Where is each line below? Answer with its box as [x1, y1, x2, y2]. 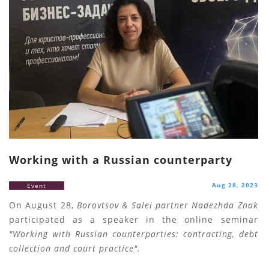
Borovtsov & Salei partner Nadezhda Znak [76, 199, 258, 211]
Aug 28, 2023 [211, 181, 258, 190]
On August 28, [9, 199, 77, 211]
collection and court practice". [9, 243, 141, 255]
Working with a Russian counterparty [9, 153, 232, 168]
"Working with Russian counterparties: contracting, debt [9, 228, 258, 240]
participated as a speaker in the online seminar [9, 214, 258, 226]
